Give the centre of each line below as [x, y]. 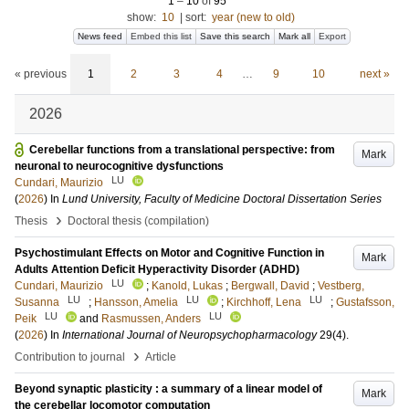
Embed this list [161, 36]
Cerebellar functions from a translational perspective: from [182, 150]
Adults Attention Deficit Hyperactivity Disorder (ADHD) [157, 269]
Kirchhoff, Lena [264, 302]
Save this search [235, 36]
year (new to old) [253, 17]
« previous [41, 74]
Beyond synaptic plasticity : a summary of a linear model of [168, 389]
